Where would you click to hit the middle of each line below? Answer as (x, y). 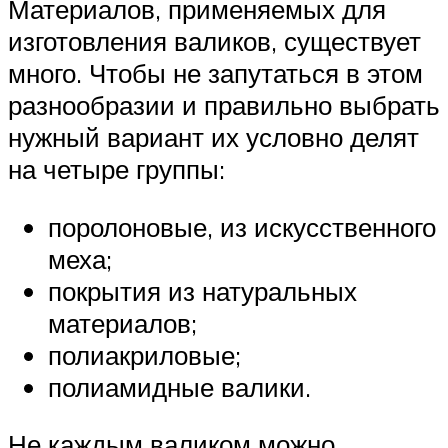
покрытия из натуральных (202, 290)
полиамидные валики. (179, 386)
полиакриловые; (144, 354)
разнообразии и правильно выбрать (224, 105)
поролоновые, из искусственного (242, 226)
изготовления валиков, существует (214, 41)
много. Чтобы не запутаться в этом (215, 73)
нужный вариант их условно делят (213, 137)
